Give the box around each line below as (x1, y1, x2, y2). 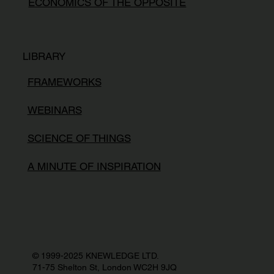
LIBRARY (22, 50, 65, 63)
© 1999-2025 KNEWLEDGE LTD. (32, 251, 159, 261)
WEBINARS (27, 104, 82, 117)
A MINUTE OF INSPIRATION (27, 160, 161, 173)
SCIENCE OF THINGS (27, 132, 131, 145)
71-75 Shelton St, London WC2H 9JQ (32, 262, 177, 273)
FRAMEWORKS (27, 76, 102, 89)
